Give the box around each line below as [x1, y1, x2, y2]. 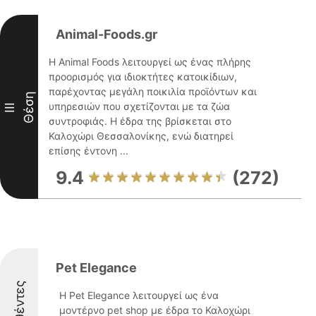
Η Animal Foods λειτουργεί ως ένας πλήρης [49, 56, 251, 68]
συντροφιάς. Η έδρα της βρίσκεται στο [49, 115, 231, 127]
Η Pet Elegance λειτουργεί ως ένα [59, 289, 219, 301]
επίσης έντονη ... [49, 145, 128, 157]
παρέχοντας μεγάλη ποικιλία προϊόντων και [49, 85, 257, 97]
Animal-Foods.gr [56, 27, 157, 42]
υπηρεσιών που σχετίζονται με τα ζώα [49, 100, 230, 112]
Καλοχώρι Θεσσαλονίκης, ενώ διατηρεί [49, 130, 233, 142]
